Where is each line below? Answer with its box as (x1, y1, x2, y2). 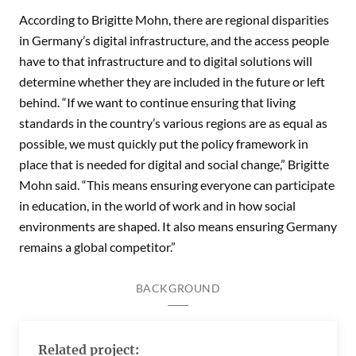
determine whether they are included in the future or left (19, 73, 325, 89)
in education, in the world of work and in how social (19, 197, 296, 213)
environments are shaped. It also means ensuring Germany (19, 218, 337, 234)
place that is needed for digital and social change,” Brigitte (19, 156, 329, 172)
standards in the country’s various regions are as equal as (19, 114, 327, 130)
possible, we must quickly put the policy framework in (19, 135, 308, 151)
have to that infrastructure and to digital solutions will (19, 52, 312, 68)
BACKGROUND (135, 281, 221, 295)
